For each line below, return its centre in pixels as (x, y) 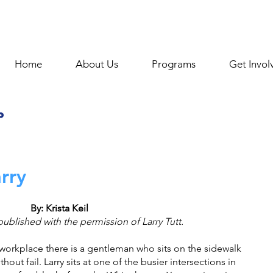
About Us (97, 64)
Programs (173, 64)
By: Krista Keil (59, 208)
